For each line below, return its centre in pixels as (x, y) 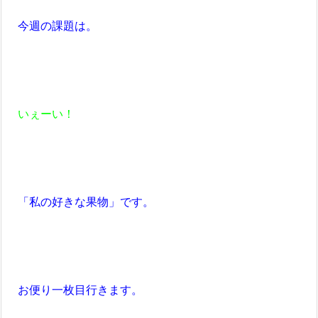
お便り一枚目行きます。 (75, 290)
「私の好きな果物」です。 (80, 202)
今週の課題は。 (52, 26)
